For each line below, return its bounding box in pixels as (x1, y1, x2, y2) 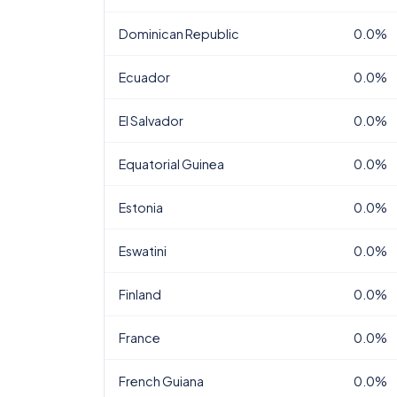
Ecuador (119, 69, 170, 85)
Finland (119, 286, 161, 302)
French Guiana (119, 373, 204, 389)
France (119, 330, 160, 346)
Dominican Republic (119, 26, 239, 42)
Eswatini (119, 243, 167, 259)
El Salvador (119, 113, 183, 128)
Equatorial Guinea (119, 156, 224, 172)
